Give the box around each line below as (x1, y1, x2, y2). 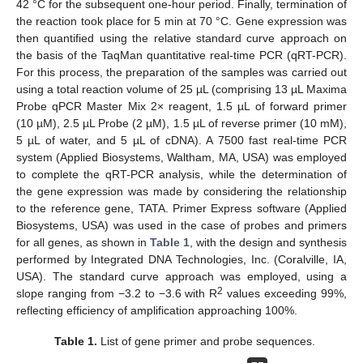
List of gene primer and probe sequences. (97, 334, 316, 348)
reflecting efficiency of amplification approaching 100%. (16, 303, 297, 317)
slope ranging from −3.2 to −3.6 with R (16, 286, 218, 300)
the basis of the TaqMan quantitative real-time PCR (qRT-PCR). (16, 48, 347, 62)
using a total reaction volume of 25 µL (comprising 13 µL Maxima (16, 82, 347, 96)
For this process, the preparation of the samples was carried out (16, 65, 347, 79)
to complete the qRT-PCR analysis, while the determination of (16, 167, 347, 181)
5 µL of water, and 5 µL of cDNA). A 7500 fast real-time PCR (16, 133, 347, 147)
